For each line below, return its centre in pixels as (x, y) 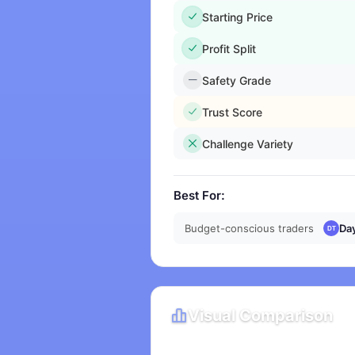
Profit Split (229, 48)
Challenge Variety (248, 143)
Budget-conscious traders (250, 228)
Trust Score (233, 112)
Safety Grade (237, 80)
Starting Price (238, 17)
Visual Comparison (261, 315)
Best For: (200, 195)
